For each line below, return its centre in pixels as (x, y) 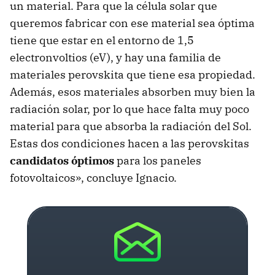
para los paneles (158, 160)
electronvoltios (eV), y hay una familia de (115, 57)
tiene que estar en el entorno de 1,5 (102, 40)
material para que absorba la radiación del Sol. (131, 126)
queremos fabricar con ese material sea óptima (132, 23)
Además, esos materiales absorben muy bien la (133, 91)
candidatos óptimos (62, 160)
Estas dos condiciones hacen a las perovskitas (130, 143)
